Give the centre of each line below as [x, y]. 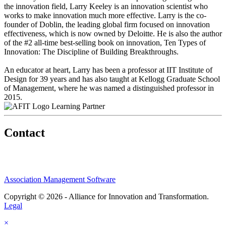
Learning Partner [78, 106]
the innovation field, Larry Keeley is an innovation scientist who [106, 7]
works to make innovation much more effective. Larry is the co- [105, 16]
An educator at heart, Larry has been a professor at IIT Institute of [108, 70]
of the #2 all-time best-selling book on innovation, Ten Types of [105, 43]
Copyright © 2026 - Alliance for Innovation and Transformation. [106, 197]
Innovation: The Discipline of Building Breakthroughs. [91, 52]
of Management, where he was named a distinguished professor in [109, 88]
